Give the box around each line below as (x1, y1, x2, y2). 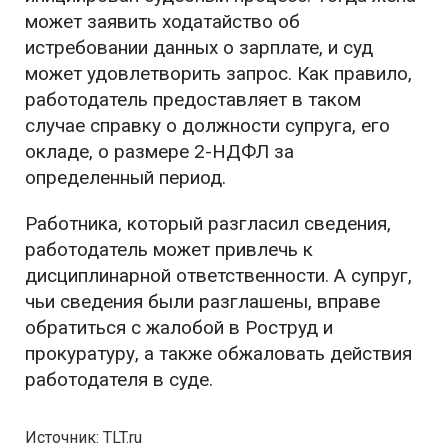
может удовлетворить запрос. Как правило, (25, 62, 412, 86)
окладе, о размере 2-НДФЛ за (25, 140, 294, 164)
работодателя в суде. (25, 368, 213, 392)
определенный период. (25, 166, 226, 190)
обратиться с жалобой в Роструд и (25, 316, 333, 340)
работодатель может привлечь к (25, 238, 313, 262)
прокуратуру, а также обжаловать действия (25, 342, 412, 366)
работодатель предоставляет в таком (25, 88, 361, 112)
